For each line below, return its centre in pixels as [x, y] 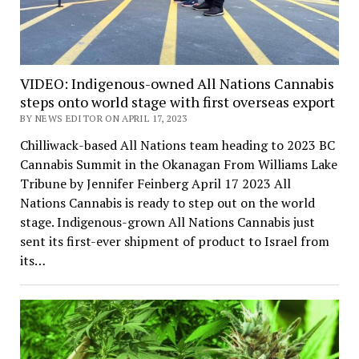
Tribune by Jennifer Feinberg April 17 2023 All [155, 183]
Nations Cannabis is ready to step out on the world [167, 202]
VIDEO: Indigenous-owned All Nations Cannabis [177, 83]
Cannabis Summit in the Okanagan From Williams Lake [178, 164]
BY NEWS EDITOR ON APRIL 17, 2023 [103, 118]
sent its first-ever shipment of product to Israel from [174, 241]
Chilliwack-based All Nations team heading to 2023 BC [177, 145]
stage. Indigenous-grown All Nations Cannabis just [167, 222]
